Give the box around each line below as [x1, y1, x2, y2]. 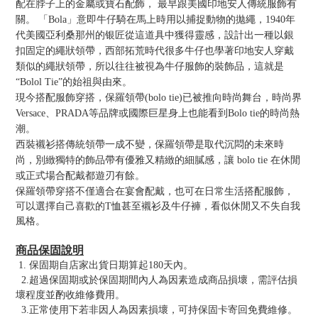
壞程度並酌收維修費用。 [16, 289, 125, 300]
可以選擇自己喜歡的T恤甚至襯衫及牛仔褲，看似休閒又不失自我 [16, 200, 300, 212]
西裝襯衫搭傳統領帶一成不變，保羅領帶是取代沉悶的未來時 [16, 138, 284, 150]
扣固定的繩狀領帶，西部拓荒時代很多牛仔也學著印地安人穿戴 [16, 45, 294, 56]
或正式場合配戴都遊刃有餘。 [16, 170, 145, 181]
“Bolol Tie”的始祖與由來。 [16, 76, 132, 87]
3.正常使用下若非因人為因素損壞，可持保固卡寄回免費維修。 [16, 304, 297, 315]
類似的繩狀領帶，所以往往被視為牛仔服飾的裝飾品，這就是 [16, 60, 284, 72]
